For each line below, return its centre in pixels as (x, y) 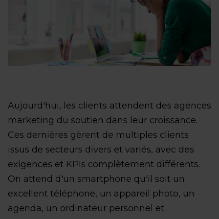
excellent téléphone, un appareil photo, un (101, 193)
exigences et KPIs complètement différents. (104, 164)
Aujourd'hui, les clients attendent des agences (109, 105)
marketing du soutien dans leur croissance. (103, 120)
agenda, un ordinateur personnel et (86, 208)
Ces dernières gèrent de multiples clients (98, 135)
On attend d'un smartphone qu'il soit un (96, 179)
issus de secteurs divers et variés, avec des (101, 149)
